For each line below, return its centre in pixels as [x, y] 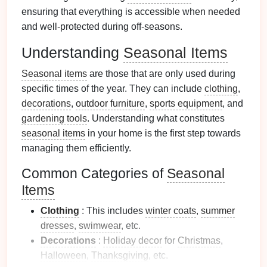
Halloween [63, 255]
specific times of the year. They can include [113, 89]
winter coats [171, 211]
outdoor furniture [110, 103]
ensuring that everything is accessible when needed [131, 12]
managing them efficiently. [76, 148]
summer [218, 211]
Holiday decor [133, 240]
